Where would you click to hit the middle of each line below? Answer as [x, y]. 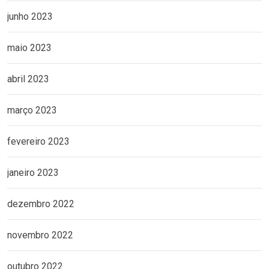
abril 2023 [28, 79]
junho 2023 [30, 16]
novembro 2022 [40, 235]
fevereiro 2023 [38, 141]
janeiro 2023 [33, 172]
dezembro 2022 [41, 204]
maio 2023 [29, 47]
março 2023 [32, 110]
